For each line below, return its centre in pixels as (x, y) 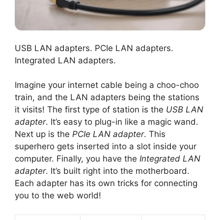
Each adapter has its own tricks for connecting (106, 183)
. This (155, 134)
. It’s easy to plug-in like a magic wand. (122, 122)
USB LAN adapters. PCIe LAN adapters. (94, 48)
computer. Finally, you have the (77, 159)
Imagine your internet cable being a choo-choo (107, 85)
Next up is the (43, 134)
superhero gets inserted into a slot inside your (106, 147)
